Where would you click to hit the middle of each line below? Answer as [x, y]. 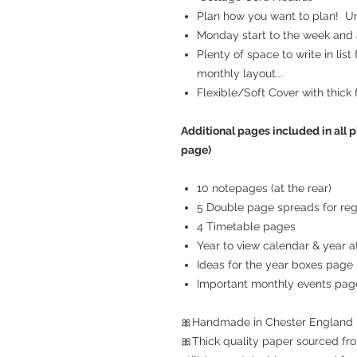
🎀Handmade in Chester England [267, 322]
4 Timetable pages [246, 226]
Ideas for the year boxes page [275, 265]
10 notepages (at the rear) [264, 188]
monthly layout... [240, 73]
